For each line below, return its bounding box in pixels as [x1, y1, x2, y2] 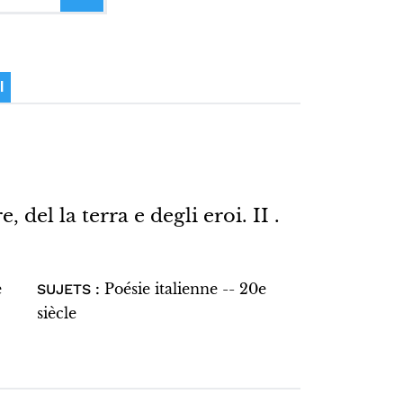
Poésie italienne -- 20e [103, 280, 266, 298]
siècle [36, 304, 76, 322]
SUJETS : [36, 281, 100, 298]
